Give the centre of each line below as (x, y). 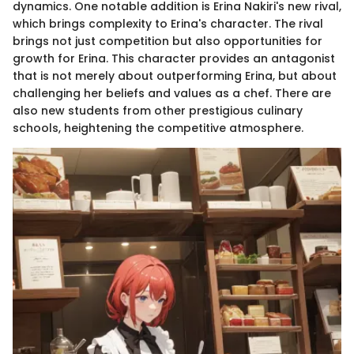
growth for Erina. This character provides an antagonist (174, 59)
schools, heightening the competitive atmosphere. (158, 128)
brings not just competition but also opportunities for (168, 41)
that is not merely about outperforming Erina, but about (175, 76)
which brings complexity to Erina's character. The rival (168, 24)
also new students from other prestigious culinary (158, 111)
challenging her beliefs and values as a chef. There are (172, 94)
